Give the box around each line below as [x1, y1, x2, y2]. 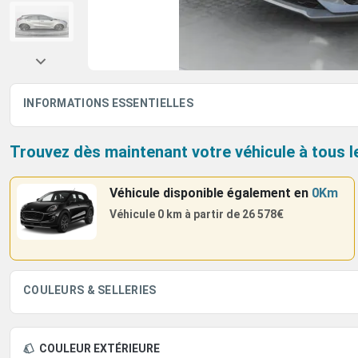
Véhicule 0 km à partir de [109, 208, 240, 221]
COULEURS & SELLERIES [23, 284, 157, 296]
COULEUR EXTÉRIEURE [39, 342, 160, 355]
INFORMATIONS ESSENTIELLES [23, 97, 193, 109]
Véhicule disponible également [109, 185, 294, 201]
